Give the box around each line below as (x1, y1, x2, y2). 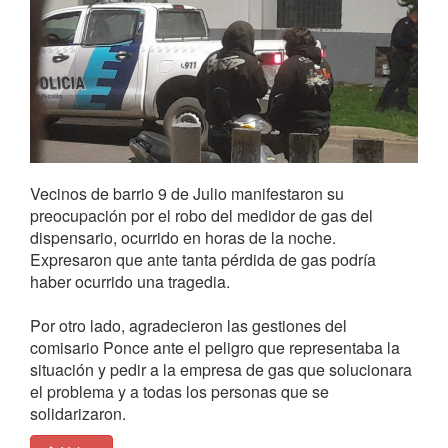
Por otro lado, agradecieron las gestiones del (30, 313, 347, 337)
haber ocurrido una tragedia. (30, 269, 230, 293)
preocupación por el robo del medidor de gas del (30, 203, 373, 227)
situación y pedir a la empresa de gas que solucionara (30, 357, 412, 381)
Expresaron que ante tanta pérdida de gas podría (30, 247, 376, 271)
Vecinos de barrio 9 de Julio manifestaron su (30, 181, 344, 205)
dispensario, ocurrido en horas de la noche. (30, 225, 336, 249)
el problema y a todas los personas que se (30, 379, 329, 403)
